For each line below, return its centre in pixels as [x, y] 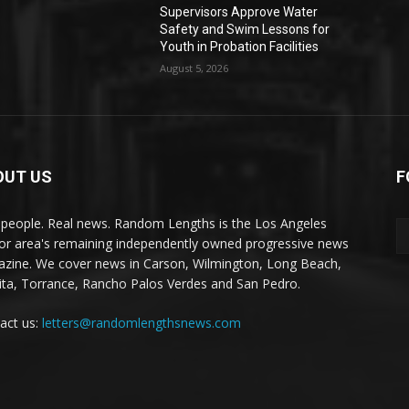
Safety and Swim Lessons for [245, 29]
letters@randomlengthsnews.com [142, 323]
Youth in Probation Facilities [240, 47]
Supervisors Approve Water [239, 12]
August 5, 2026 [194, 68]
